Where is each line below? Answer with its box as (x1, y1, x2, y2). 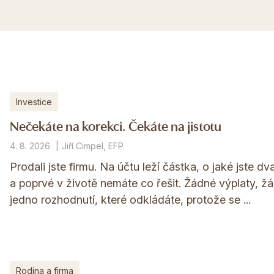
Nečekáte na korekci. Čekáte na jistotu (9, 116, 221, 135)
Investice (15, 97, 52, 107)
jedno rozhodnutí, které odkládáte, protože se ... (9, 193, 251, 206)
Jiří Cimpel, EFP (61, 141, 124, 151)
